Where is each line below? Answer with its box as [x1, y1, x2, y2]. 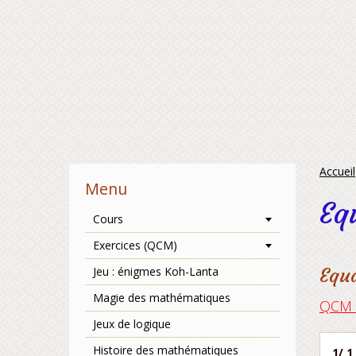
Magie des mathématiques [93, 290, 230, 305]
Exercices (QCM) [93, 238, 177, 253]
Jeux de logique [93, 316, 171, 331]
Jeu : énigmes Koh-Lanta [93, 264, 219, 279]
